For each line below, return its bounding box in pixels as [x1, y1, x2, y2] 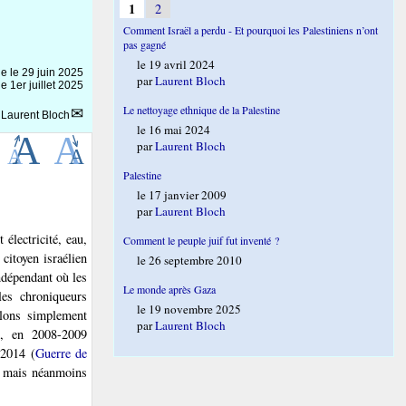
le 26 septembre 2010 [137, 252, 243, 268]
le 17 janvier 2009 [137, 187, 227, 203]
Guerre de [34, 344, 88, 362]
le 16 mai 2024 [137, 121, 211, 138]
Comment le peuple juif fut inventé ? [123, 233, 280, 247]
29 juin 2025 [22, 66, 83, 79]
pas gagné [123, 37, 167, 52]
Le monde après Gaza [123, 282, 217, 296]
